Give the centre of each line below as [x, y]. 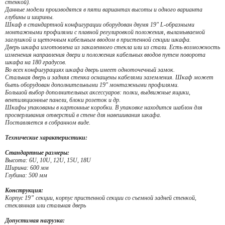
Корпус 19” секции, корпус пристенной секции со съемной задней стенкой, [101, 198]
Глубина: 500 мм [26, 175]
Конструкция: [24, 190]
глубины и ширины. [29, 17]
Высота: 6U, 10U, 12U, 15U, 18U [48, 160]
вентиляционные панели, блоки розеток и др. [63, 100]
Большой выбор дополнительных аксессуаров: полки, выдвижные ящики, [98, 92]
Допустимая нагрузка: [35, 220]
